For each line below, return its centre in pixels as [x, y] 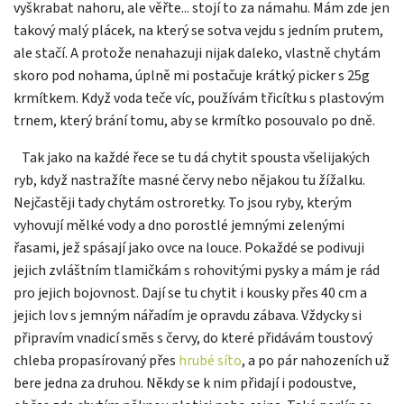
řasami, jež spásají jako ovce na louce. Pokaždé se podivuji [189, 248]
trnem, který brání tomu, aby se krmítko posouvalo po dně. [194, 120]
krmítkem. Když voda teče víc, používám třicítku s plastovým [199, 98]
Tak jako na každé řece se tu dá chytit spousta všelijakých [196, 157]
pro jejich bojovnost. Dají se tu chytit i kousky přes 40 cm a [190, 293]
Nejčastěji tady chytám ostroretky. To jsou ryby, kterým [183, 202]
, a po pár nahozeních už [316, 360]
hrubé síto [210, 360]
